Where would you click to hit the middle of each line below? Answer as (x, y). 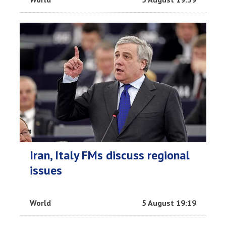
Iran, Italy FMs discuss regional (110, 155)
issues (46, 170)
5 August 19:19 (169, 203)
